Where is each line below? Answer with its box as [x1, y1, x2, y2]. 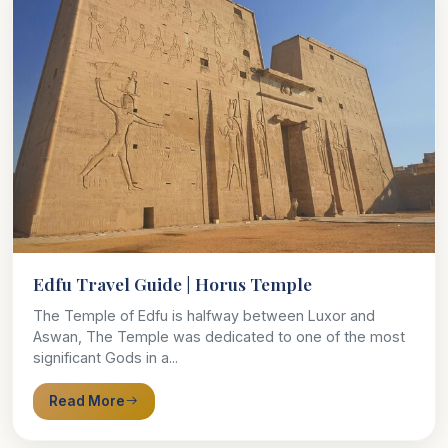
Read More [49, 392, 125, 409]
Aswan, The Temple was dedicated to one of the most [33, 327, 405, 345]
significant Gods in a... [33, 348, 178, 366]
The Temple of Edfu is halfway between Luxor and [33, 306, 375, 324]
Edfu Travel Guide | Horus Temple [33, 271, 312, 295]
